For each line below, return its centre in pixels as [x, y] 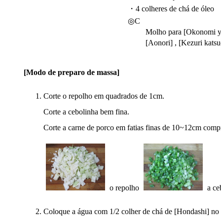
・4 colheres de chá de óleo [171, 9]
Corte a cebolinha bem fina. [86, 112]
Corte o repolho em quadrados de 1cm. [104, 96]
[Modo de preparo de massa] [72, 72]
